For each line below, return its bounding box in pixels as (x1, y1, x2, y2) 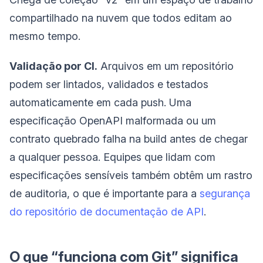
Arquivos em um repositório (97, 59, 234, 72)
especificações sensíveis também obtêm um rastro (9, 168, 252, 181)
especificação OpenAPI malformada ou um (9, 114, 216, 127)
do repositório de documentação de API (9, 205, 204, 218)
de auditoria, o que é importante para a (9, 187, 200, 200)
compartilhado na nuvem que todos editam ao (9, 11, 232, 24)
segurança (200, 187, 250, 200)
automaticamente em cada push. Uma (9, 96, 191, 109)
